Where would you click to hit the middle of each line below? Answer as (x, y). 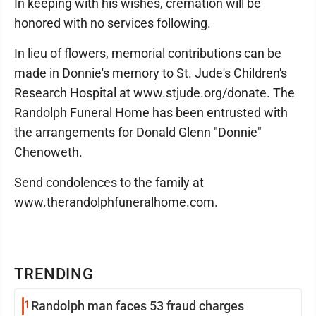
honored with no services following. (113, 23)
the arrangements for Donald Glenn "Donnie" (138, 132)
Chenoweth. (48, 152)
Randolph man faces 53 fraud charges (138, 305)
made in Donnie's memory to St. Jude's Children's (151, 73)
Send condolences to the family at (109, 182)
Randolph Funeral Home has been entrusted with (151, 112)
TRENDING (54, 274)
